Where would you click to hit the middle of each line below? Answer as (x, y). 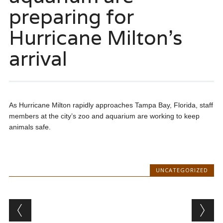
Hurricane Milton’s (95, 38)
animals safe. (30, 127)
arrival (38, 58)
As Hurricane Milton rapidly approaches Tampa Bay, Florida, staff (111, 105)
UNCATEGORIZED (182, 170)
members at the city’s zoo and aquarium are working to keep (104, 116)
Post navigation (73, 207)
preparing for (71, 17)
